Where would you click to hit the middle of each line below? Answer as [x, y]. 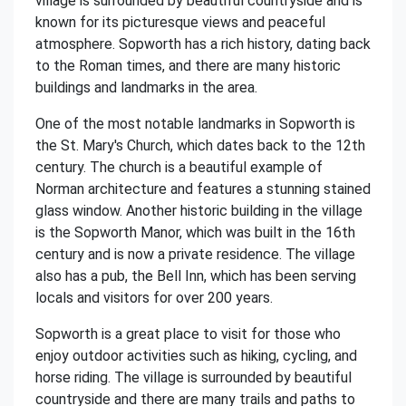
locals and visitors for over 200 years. [154, 298]
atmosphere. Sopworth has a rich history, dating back [203, 44]
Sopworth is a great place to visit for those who [188, 334]
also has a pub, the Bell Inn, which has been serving [196, 276]
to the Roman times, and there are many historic [188, 66]
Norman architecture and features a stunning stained [203, 189]
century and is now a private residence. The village [195, 254]
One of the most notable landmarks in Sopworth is [195, 124]
